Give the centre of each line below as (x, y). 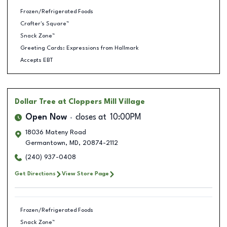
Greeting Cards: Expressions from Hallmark (79, 48)
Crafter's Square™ (44, 24)
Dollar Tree (35, 102)
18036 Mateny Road (56, 133)
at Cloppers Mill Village (101, 102)
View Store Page (85, 174)
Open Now (46, 118)
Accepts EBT (36, 60)
